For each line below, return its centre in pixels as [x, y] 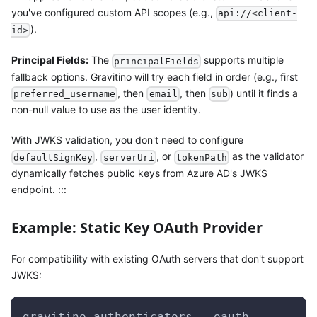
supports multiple [243, 60]
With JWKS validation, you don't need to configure [127, 140]
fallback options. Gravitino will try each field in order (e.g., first [155, 76]
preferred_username [65, 94]
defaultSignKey [53, 158]
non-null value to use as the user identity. [106, 110]
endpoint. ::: [39, 190]
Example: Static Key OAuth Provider [137, 228]
